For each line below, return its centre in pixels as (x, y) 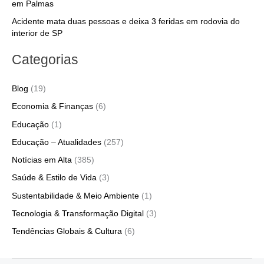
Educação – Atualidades (57, 142)
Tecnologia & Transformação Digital (78, 213)
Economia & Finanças (52, 107)
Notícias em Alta (42, 160)
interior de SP (37, 33)
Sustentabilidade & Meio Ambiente (75, 196)
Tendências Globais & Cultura (67, 232)
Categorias (45, 59)
